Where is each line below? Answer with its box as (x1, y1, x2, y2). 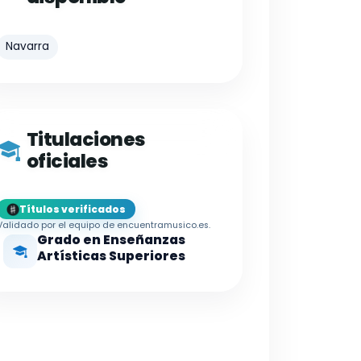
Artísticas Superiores (37, 247, 185, 265)
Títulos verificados (19, 201, 126, 216)
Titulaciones (26, 126, 146, 152)
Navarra (6, 39, 50, 55)
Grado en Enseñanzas (37, 231, 185, 249)
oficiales (26, 147, 109, 174)
